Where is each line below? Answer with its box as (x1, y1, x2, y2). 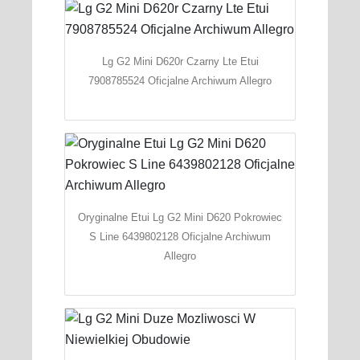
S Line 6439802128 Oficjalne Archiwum (89, 231, 271, 243)
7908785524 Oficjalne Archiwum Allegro (88, 75, 272, 88)
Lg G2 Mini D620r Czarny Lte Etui (101, 55, 259, 68)
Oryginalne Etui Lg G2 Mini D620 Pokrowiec (78, 211, 282, 224)
